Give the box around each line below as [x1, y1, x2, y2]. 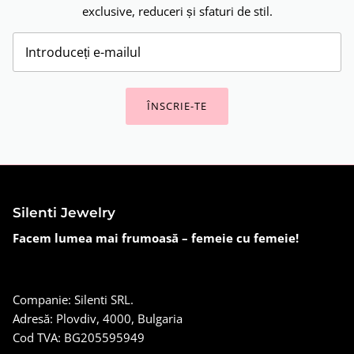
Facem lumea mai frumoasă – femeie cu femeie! [13, 229, 299, 246]
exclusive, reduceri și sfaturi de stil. [81, 3, 273, 20]
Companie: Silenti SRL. [13, 291, 134, 307]
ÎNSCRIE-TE [146, 98, 208, 113]
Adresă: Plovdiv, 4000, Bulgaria [13, 310, 183, 326]
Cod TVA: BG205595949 [13, 329, 145, 345]
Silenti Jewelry [13, 204, 115, 220]
